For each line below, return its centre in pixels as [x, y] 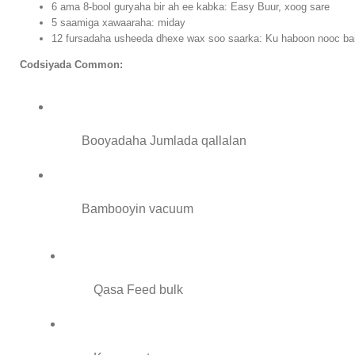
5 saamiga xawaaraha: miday [118, 23]
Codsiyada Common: [71, 65]
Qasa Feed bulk [139, 290]
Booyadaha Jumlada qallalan [164, 141]
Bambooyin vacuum [138, 209]
